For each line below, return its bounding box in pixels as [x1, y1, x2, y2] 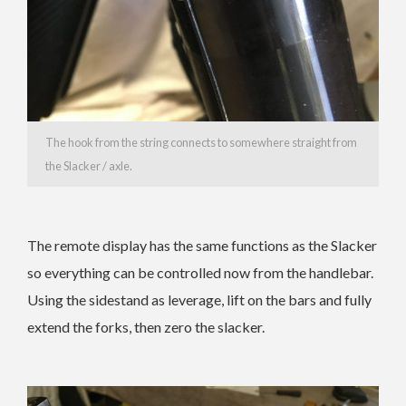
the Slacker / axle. [45, 158, 132, 173]
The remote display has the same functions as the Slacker [27, 236, 377, 254]
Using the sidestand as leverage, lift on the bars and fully [27, 290, 372, 308]
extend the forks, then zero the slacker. [27, 317, 265, 335]
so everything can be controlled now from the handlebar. [27, 263, 373, 281]
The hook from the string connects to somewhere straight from [45, 134, 357, 150]
